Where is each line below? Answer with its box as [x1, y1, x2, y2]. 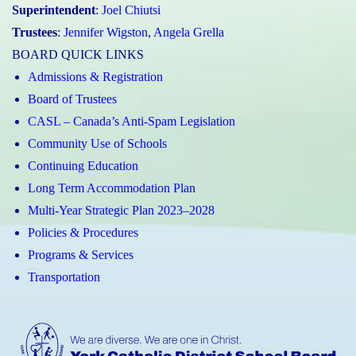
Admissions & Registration [28, 69, 163, 83]
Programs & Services [28, 247, 133, 261]
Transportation [28, 269, 100, 284]
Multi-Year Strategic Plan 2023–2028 [28, 203, 215, 217]
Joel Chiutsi [102, 2, 161, 17]
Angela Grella [153, 25, 224, 39]
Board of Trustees [28, 91, 117, 106]
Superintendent [12, 2, 95, 17]
